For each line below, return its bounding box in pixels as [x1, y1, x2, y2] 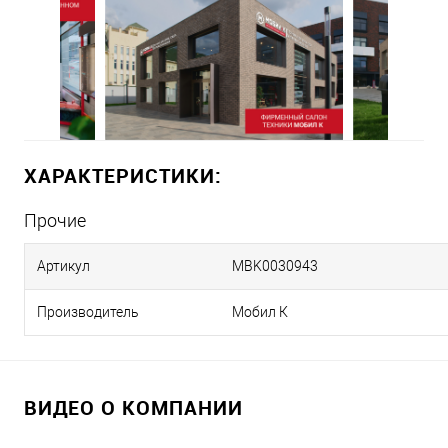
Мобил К [232, 303, 288, 320]
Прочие [24, 209, 86, 231]
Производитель [37, 303, 139, 320]
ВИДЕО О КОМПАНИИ [24, 393, 243, 421]
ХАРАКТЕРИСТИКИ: [24, 161, 222, 189]
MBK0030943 [232, 257, 318, 274]
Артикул [37, 257, 90, 274]
